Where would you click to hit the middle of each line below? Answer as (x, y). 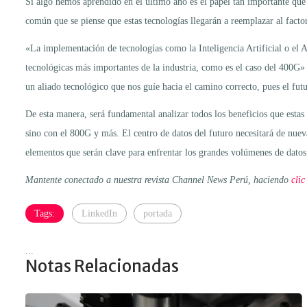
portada (158, 213)
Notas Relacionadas (102, 266)
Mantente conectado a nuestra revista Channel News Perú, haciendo (158, 180)
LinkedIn (99, 213)
